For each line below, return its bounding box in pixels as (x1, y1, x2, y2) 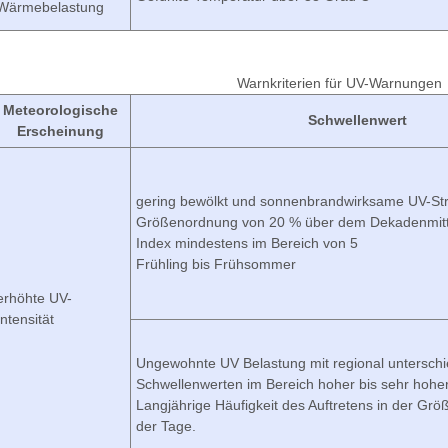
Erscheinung (17, 123, 104, 139)
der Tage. (136, 418, 196, 434)
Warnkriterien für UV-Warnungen (236, 75, 442, 91)
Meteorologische (3, 102, 118, 118)
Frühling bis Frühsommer (136, 256, 296, 272)
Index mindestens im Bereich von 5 (136, 235, 358, 251)
